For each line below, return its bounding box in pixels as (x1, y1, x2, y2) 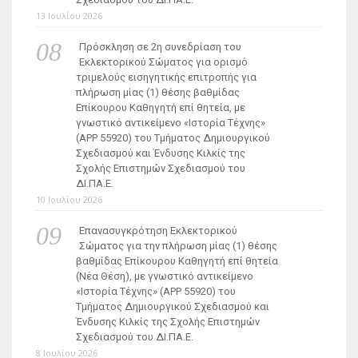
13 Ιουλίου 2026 (36, 10, 102, 22)
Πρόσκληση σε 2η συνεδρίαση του (78, 41, 241, 53)
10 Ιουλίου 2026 (36, 193, 102, 205)
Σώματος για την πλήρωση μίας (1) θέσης (78, 240, 277, 252)
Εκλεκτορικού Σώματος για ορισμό (78, 56, 248, 68)
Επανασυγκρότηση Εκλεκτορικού (78, 225, 237, 237)
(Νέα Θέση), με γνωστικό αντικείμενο (76, 270, 253, 282)
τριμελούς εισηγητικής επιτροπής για (76, 71, 257, 83)
